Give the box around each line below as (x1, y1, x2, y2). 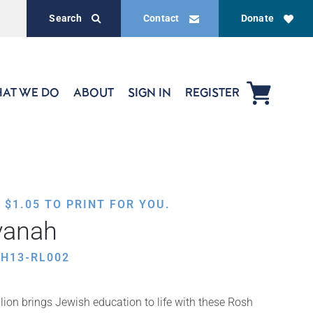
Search (49, 13, 82, 24)
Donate (240, 13, 274, 24)
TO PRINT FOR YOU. (41, 198, 170, 211)
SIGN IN (128, 85, 171, 99)
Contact (143, 13, 180, 24)
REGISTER (185, 85, 240, 99)
